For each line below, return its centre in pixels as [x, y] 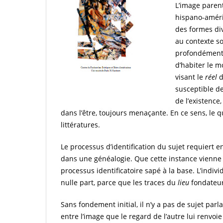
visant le [190, 77]
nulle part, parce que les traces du [118, 182]
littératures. [80, 124]
